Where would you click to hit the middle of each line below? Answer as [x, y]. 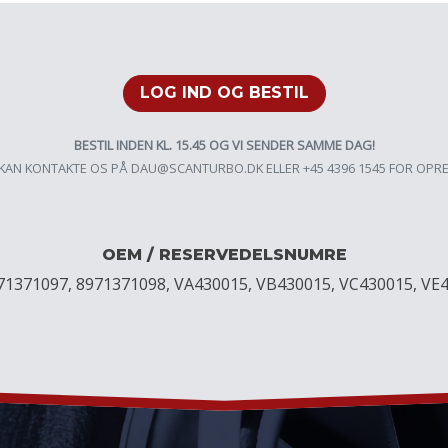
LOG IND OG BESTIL [224, 93]
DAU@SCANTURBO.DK [197, 168]
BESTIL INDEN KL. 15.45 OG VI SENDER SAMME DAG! [224, 145]
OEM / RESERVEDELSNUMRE [224, 255]
